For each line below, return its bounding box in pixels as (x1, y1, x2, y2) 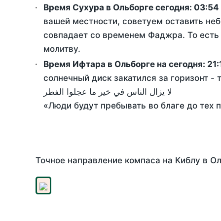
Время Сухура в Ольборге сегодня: (43, 2, 194, 13)
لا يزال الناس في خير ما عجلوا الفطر (43, 87, 172, 97)
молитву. (43, 44, 80, 54)
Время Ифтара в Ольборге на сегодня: (43, 59, 207, 70)
